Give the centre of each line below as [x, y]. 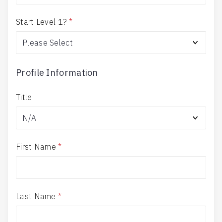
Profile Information [57, 73]
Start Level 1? [42, 22]
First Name [36, 147]
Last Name [36, 196]
